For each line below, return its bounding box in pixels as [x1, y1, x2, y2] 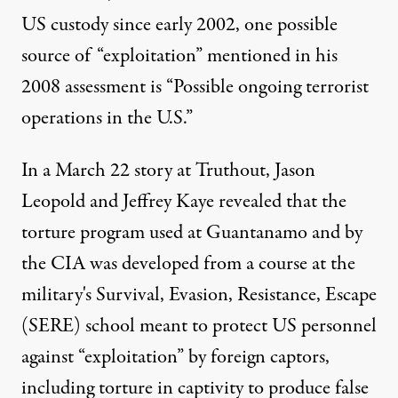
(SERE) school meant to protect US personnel [21, 312, 377, 340]
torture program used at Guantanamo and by [21, 219, 362, 247]
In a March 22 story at [21, 156, 195, 185]
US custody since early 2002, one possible [21, 11, 338, 39]
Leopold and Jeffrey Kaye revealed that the [21, 187, 346, 216]
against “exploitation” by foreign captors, [21, 343, 330, 371]
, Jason [266, 156, 315, 185]
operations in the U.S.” [21, 104, 193, 132]
